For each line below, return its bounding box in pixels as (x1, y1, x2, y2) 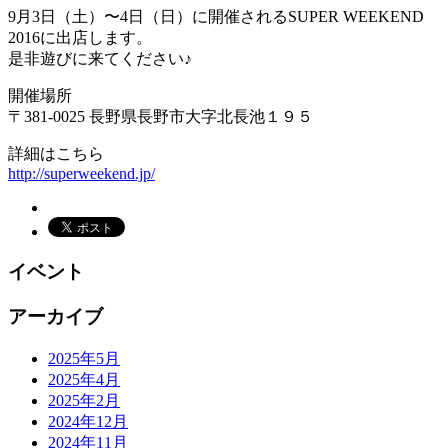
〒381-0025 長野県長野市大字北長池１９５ (8, 107, 313, 125)
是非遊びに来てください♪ (8, 49, 192, 67)
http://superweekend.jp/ (8, 164, 155, 182)
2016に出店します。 (8, 28, 152, 46)
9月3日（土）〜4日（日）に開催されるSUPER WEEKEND (8, 7, 424, 25)
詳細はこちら (8, 144, 104, 162)
